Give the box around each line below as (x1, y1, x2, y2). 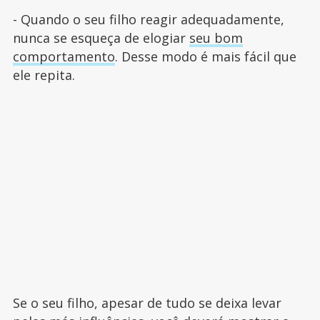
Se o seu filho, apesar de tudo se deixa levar (12, 294, 281, 312)
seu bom (189, 29, 243, 47)
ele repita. (12, 66, 79, 84)
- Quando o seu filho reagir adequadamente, (12, 11, 284, 29)
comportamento (12, 48, 115, 66)
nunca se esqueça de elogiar (12, 29, 189, 47)
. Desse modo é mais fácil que (114, 48, 296, 66)
